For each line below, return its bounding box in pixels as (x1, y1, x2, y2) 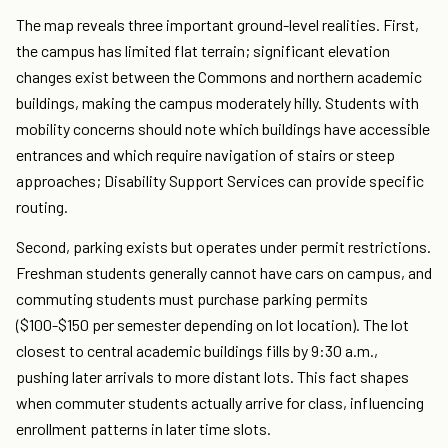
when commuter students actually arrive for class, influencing (16, 393, 424, 413)
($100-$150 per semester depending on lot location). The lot (16, 315, 409, 335)
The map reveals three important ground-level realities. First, (16, 15, 419, 35)
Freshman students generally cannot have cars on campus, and (16, 263, 432, 283)
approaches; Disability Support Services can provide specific (16, 171, 424, 191)
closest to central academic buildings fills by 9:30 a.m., (16, 341, 378, 361)
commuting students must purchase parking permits (16, 289, 368, 309)
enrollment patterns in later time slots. (16, 419, 271, 439)
